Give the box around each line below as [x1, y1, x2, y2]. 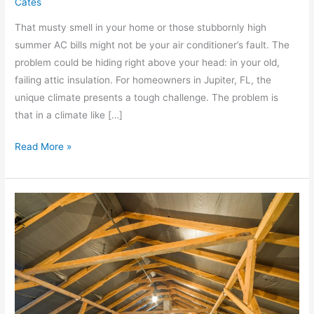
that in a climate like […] [15, 109, 123, 121]
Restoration [14, 230, 67, 242]
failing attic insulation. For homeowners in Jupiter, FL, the [15, 74, 272, 86]
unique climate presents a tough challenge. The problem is [15, 91, 279, 103]
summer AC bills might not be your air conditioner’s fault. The [15, 39, 290, 50]
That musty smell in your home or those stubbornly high [15, 21, 267, 33]
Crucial [14, 265, 46, 277]
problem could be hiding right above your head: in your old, [15, 56, 280, 68]
